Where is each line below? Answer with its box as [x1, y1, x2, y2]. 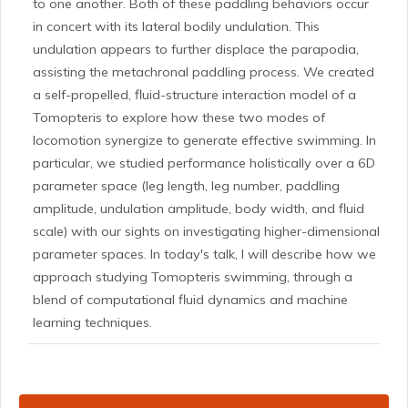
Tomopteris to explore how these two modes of [33, 109, 325, 126]
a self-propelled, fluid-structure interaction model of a [33, 87, 356, 103]
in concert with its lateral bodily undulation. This [33, 18, 320, 35]
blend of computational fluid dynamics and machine [33, 291, 348, 308]
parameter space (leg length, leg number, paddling [33, 178, 340, 194]
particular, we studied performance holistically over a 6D [33, 155, 375, 171]
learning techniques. [33, 314, 152, 331]
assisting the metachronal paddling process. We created [33, 64, 374, 80]
